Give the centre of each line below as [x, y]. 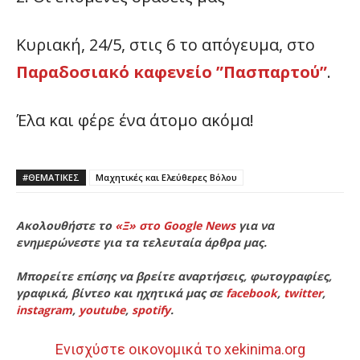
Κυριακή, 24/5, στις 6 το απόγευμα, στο [166, 45]
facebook [252, 293]
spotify [151, 310]
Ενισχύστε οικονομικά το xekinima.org [180, 350]
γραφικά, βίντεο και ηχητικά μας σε [121, 293]
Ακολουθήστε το [65, 226]
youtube [102, 310]
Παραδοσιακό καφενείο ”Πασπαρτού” [172, 72]
